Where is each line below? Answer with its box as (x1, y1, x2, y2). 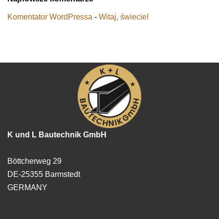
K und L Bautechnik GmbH (7, 131, 107, 139)
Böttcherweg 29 (7, 157, 62, 166)
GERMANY (7, 183, 47, 192)
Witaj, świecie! (99, 13, 149, 22)
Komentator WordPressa (7, 13, 92, 22)
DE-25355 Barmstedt (7, 170, 80, 179)
